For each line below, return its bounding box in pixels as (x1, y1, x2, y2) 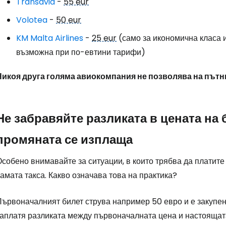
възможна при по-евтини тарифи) (16, 46, 145, 58)
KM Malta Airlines (16, 32, 83, 44)
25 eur (92, 32, 117, 44)
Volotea (16, 14, 47, 26)
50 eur (56, 14, 81, 26)
